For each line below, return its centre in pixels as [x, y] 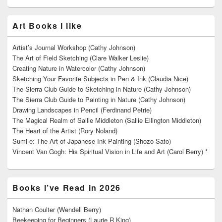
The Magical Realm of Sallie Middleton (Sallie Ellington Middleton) [107, 120]
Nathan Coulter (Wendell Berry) [57, 210]
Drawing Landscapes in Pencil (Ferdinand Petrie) [82, 110]
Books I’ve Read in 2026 [67, 188]
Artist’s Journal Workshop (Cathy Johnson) [74, 48]
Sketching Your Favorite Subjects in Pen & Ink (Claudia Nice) [100, 79]
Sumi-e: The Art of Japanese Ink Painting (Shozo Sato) [92, 141]
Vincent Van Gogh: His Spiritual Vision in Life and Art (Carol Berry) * [110, 152]
